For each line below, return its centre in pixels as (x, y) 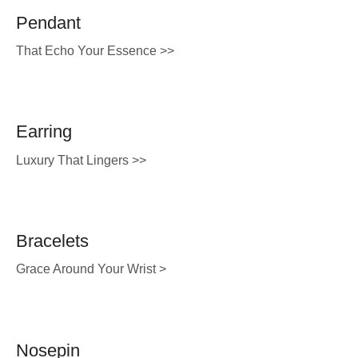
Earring (44, 132)
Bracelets (52, 241)
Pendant (48, 22)
